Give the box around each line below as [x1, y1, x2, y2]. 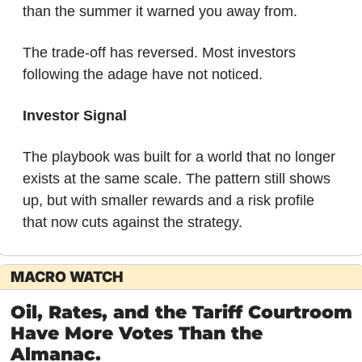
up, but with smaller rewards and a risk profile [22, 192, 314, 209]
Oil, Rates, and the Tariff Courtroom [10, 301, 352, 324]
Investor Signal [22, 107, 127, 124]
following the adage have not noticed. [22, 66, 263, 83]
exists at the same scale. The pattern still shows [22, 170, 330, 187]
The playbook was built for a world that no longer [22, 149, 335, 166]
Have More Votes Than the [10, 322, 263, 345]
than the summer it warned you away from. [22, 3, 297, 20]
